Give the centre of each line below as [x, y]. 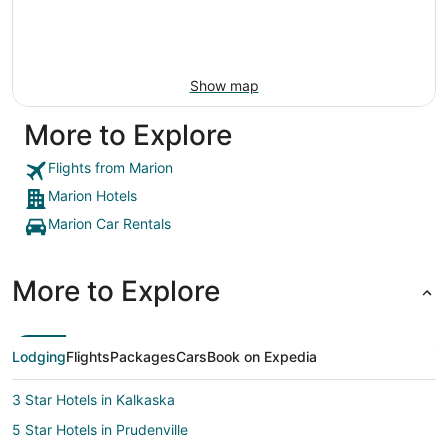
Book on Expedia [262, 357]
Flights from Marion [110, 168]
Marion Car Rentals [109, 224]
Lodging [39, 357]
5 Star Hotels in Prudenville [100, 430]
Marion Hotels [92, 196]
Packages [143, 357]
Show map [224, 86]
